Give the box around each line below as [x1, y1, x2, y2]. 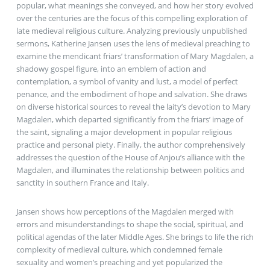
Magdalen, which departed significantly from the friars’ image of [16, 113, 243, 125]
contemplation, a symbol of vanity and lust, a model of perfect [16, 75, 238, 87]
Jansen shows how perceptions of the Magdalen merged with [16, 206, 234, 217]
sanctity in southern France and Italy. [16, 177, 149, 188]
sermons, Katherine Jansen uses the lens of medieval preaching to [16, 37, 250, 49]
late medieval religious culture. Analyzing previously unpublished [16, 25, 247, 36]
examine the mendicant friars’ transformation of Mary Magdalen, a [16, 50, 254, 61]
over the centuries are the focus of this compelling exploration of [16, 12, 247, 24]
